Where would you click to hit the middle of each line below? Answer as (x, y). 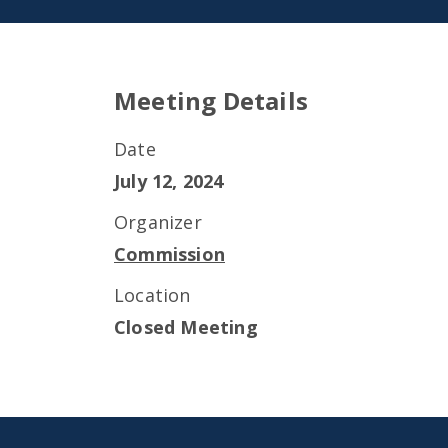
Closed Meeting (186, 327)
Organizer (158, 222)
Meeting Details (211, 100)
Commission (169, 254)
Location (152, 295)
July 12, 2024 (169, 181)
